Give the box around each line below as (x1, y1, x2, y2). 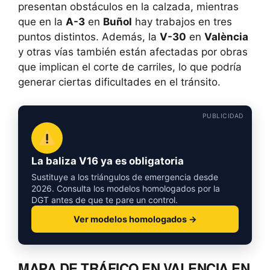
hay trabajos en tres (132, 15, 232, 28)
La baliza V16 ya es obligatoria (31, 154, 184, 167)
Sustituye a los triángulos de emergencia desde (31, 171, 218, 182)
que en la (18, 15, 66, 28)
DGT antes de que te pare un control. (31, 194, 178, 205)
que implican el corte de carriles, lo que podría (18, 60, 242, 73)
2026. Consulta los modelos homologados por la (31, 183, 220, 193)
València (204, 30, 248, 43)
